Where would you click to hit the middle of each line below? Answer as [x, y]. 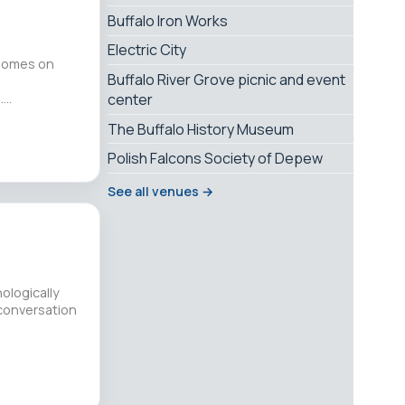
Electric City [147, 50]
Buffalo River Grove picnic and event [226, 79]
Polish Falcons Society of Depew [215, 159]
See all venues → [160, 191]
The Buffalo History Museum [201, 129]
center [130, 99]
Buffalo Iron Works [168, 20]
